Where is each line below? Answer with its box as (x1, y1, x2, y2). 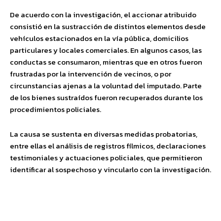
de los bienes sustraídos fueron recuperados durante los (10, 91, 203, 103)
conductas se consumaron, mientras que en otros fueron (10, 56, 202, 68)
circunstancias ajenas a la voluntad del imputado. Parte (10, 79, 202, 91)
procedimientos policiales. (10, 103, 101, 115)
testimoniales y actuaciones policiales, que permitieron (10, 151, 202, 163)
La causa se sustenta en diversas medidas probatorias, (10, 128, 197, 140)
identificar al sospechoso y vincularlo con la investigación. (10, 163, 211, 175)
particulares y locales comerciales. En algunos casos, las (10, 44, 202, 56)
